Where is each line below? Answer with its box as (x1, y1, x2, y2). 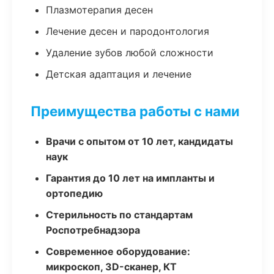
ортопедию (46, 187, 103, 199)
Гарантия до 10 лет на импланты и (46, 172, 215, 184)
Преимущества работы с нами (31, 103, 240, 119)
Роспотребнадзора (46, 224, 140, 236)
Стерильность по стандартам (46, 209, 193, 221)
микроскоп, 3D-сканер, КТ (46, 261, 177, 273)
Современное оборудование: (46, 245, 190, 257)
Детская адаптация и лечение (46, 68, 191, 80)
